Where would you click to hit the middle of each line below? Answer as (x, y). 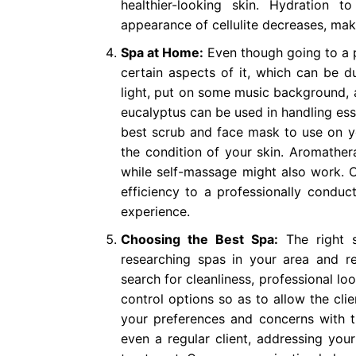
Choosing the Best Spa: (199, 239)
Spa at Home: (163, 52)
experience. (155, 211)
